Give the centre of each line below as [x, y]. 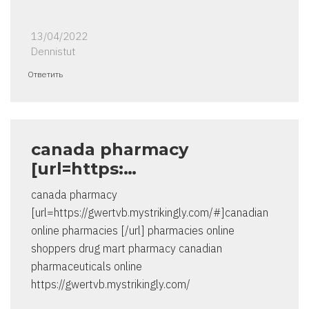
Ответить [45, 74]
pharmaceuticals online [87, 267]
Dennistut [53, 52]
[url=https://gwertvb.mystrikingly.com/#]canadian [150, 213]
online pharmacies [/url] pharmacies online [133, 231]
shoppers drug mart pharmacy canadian [127, 249]
